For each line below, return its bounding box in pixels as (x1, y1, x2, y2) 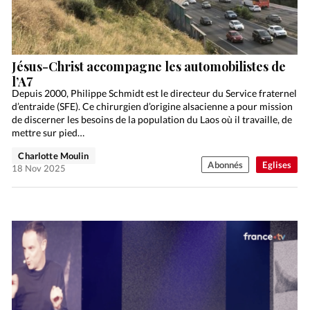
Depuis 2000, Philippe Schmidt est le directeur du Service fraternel (12, 87, 298, 100)
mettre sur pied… (12, 127, 85, 139)
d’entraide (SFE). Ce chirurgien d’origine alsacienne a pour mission (12, 100, 293, 113)
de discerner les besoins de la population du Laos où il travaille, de (12, 113, 293, 126)
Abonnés (208, 159, 244, 171)
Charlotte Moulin (18, 150, 89, 162)
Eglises (262, 159, 292, 171)
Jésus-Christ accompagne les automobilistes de (12, 58, 286, 75)
